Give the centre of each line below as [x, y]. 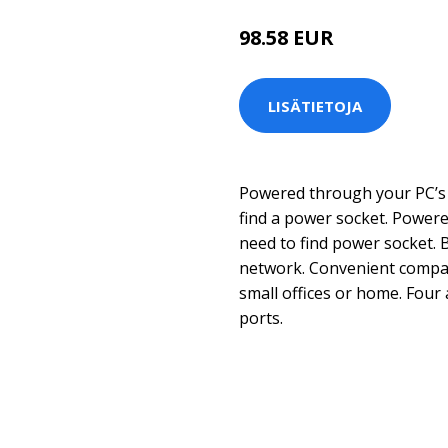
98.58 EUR [286, 37]
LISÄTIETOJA [315, 105]
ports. [261, 318]
